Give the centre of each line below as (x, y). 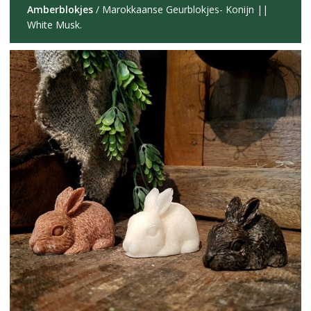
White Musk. (54, 25)
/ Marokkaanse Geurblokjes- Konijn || (180, 10)
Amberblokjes (60, 10)
